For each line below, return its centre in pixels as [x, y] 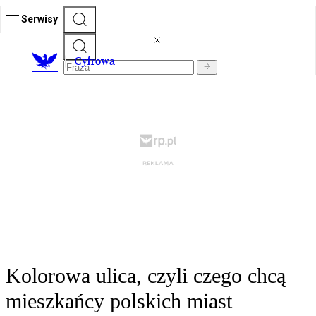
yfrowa [98, 61]
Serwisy [39, 19]
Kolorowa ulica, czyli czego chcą [146, 276]
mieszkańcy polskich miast [119, 301]
